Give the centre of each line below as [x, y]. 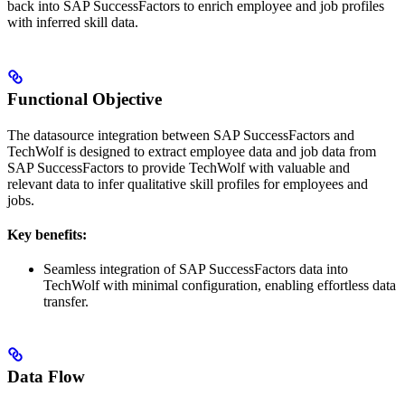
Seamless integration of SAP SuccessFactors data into [196, 268]
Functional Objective [85, 99]
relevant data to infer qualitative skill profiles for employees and [188, 184]
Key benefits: [47, 234]
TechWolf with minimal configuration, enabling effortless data [220, 285]
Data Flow [46, 377]
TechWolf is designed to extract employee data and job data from [192, 151]
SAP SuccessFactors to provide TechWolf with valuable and [179, 167]
